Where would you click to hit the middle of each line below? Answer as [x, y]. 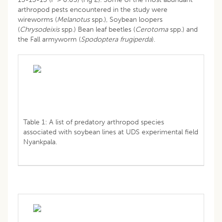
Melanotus [73, 19]
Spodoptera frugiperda [116, 39]
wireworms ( [37, 19]
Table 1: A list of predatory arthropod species [94, 122]
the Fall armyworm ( [49, 39]
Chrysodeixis [40, 29]
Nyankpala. [40, 142]
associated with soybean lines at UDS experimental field [111, 132]
